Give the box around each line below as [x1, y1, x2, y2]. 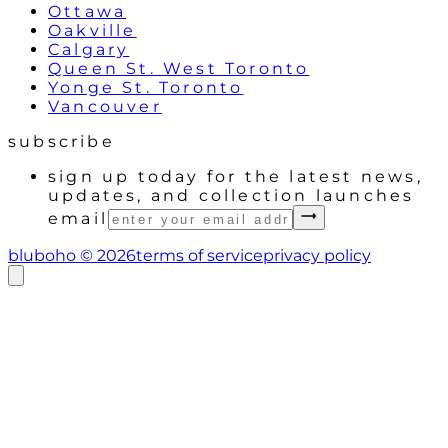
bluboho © [8, 245, 97, 265]
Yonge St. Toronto [48, 77, 244, 97]
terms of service [136, 245, 263, 265]
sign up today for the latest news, [48, 166, 423, 186]
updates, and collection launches [48, 185, 415, 205]
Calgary [48, 39, 130, 59]
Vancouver [48, 96, 162, 116]
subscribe [8, 131, 115, 151]
